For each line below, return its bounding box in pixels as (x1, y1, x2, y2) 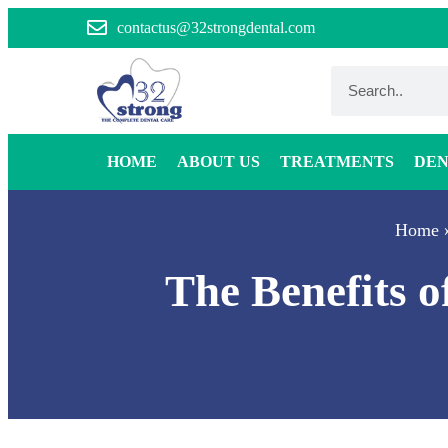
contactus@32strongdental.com (117, 19, 315, 36)
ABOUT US (177, 152, 260, 170)
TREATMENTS (280, 152, 394, 170)
